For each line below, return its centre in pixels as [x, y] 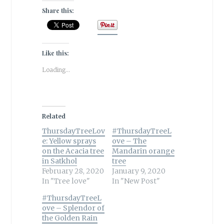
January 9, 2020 [138, 171]
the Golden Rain [69, 218]
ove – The [129, 141]
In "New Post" [136, 181]
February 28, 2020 [73, 171]
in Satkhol [59, 161]
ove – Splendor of [73, 208]
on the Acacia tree [73, 151]
